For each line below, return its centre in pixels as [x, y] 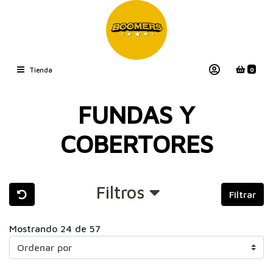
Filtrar [243, 195]
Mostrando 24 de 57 [55, 228]
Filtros [122, 192]
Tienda [41, 70]
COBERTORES [136, 143]
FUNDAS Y [136, 114]
